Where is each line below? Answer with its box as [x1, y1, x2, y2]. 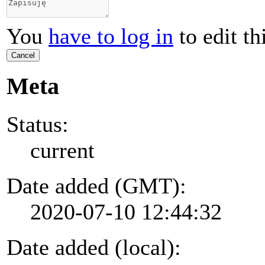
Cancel [11, 51, 35, 60]
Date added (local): [7, 234, 181, 260]
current [30, 137, 95, 163]
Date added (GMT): [7, 173, 186, 198]
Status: [7, 111, 69, 137]
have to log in [49, 24, 173, 49]
